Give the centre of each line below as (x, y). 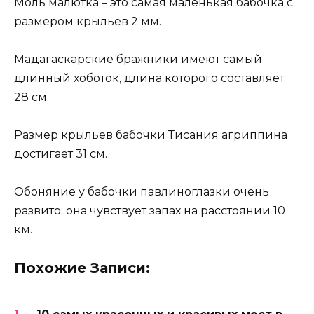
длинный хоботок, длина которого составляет (149, 78)
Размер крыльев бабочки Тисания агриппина (151, 135)
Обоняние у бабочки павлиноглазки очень (142, 192)
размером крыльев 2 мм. (88, 21)
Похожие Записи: (82, 267)
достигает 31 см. (61, 154)
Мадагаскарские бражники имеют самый (138, 60)
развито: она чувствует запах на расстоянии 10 (150, 211)
